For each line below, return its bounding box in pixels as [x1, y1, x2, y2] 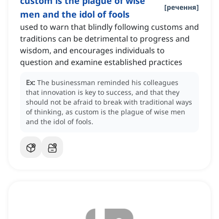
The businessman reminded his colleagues [37, 78, 178, 88]
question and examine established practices [20, 57, 182, 68]
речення [167, 2, 197, 12]
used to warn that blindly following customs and [20, 22, 199, 33]
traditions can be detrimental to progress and [20, 33, 190, 44]
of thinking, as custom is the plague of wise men [26, 107, 185, 117]
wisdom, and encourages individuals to [20, 45, 165, 56]
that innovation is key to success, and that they [26, 88, 179, 97]
